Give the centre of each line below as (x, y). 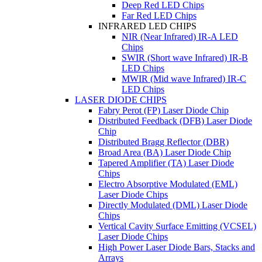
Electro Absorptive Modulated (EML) (168, 184)
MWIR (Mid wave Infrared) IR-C (184, 78)
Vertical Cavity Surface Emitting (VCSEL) (177, 226)
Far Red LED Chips (159, 15)
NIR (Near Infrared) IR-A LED (180, 36)
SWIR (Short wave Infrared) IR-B (185, 57)
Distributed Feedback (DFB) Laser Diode (175, 120)
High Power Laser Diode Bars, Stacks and (177, 247)
